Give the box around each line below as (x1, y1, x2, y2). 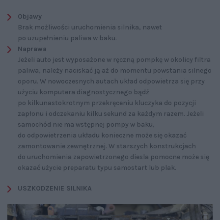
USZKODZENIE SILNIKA (18, 184, 92, 193)
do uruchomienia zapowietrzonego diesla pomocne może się (18, 153, 209, 162)
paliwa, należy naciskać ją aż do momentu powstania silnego (18, 66, 212, 75)
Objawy (18, 12, 42, 21)
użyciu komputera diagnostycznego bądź (18, 88, 149, 97)
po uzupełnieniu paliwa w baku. (18, 34, 117, 43)
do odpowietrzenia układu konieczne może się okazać (18, 131, 187, 140)
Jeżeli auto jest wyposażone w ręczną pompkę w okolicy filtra (18, 55, 211, 64)
